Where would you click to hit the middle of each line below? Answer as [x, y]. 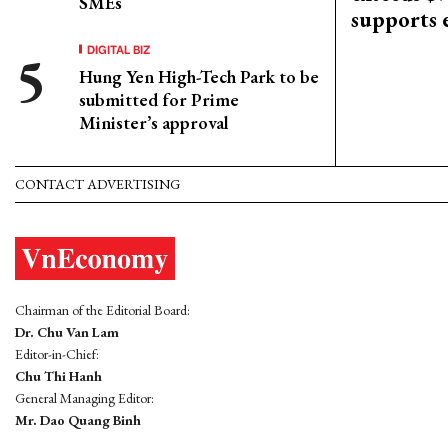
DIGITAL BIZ [119, 48]
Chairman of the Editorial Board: [102, 310]
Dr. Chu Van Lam [67, 332]
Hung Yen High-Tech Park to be [199, 76]
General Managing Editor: [84, 398]
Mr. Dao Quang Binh [78, 420]
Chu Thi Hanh [58, 376]
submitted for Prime [159, 99]
